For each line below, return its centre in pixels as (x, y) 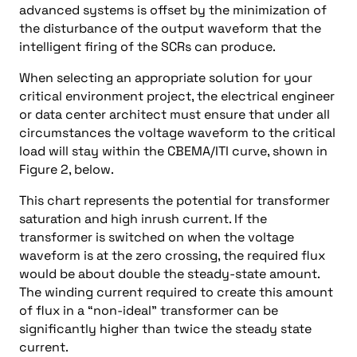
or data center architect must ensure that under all (175, 114)
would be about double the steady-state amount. (169, 274)
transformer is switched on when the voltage (157, 237)
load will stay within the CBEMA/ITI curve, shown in (173, 151)
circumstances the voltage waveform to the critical (177, 133)
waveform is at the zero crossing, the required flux (172, 255)
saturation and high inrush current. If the (143, 219)
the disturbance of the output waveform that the (170, 28)
